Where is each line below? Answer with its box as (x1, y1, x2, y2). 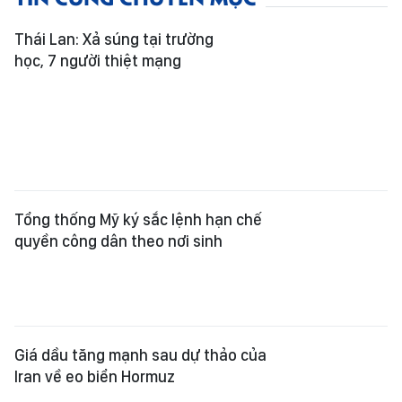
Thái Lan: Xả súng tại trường (14, 30, 214, 49)
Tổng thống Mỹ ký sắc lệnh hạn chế (14, 210, 262, 230)
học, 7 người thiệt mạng (14, 51, 181, 71)
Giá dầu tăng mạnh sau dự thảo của (14, 345, 267, 365)
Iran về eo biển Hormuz (14, 367, 175, 387)
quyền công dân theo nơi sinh (14, 232, 223, 251)
